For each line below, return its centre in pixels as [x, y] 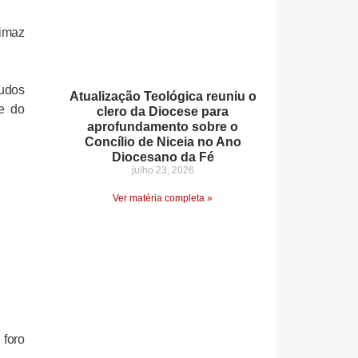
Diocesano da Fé [163, 157]
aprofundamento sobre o [163, 126]
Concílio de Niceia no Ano [163, 141]
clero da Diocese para [163, 111]
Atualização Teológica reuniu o [163, 96]
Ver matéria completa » [163, 198]
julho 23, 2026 [163, 170]
